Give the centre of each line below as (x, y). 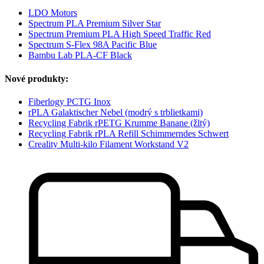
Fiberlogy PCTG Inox (70, 101)
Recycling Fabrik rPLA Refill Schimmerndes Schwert (128, 133)
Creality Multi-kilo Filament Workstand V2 (108, 144)
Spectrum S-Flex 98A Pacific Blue (93, 45)
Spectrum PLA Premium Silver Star (95, 24)
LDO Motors (53, 13)
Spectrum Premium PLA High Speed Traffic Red (120, 34)
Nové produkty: (37, 78)
